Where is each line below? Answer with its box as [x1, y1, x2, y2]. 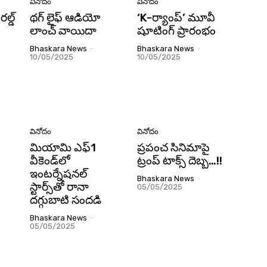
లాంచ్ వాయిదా [30, 23, 97, 38]
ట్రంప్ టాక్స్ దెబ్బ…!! [137, 154, 222, 168]
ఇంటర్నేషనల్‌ [30, 167, 87, 181]
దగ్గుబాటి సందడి [30, 193, 101, 207]
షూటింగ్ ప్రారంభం [137, 23, 216, 38]
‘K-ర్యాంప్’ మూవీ [137, 10, 215, 24]
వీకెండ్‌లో [30, 154, 70, 168]
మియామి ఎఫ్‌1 [30, 141, 96, 155]
